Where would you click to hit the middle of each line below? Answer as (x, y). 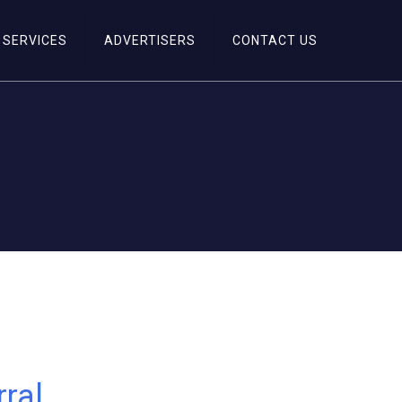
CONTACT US (275, 40)
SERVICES (35, 40)
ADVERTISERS (150, 40)
